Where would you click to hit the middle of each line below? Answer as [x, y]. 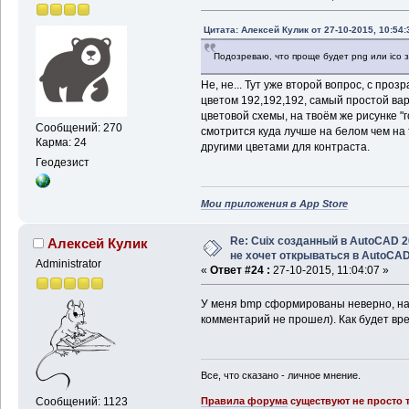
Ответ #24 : [240, 270]
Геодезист [62, 163]
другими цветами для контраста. [285, 147]
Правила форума [244, 401]
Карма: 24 [61, 142]
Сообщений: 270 [79, 127]
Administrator [68, 263]
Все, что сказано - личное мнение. [280, 376]
